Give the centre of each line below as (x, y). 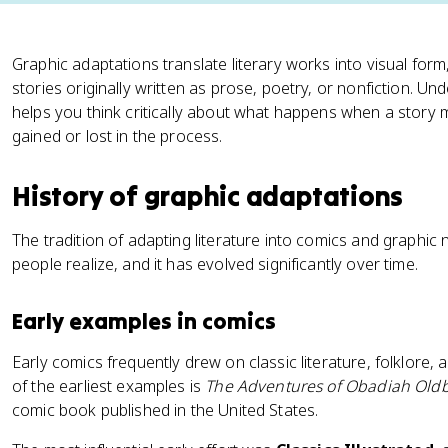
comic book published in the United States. (165, 410)
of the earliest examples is (109, 386)
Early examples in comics (144, 321)
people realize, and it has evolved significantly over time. (215, 264)
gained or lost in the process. (117, 136)
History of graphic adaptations (208, 196)
